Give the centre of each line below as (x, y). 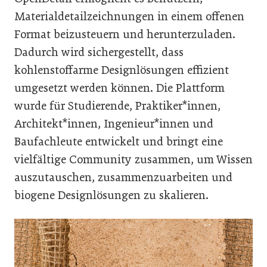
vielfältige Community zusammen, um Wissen (133, 160)
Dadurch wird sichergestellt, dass (99, 52)
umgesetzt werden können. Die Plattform (119, 88)
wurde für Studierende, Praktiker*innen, (117, 106)
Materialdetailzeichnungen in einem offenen (129, 17)
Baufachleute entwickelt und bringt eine (119, 142)
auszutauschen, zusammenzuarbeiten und (123, 178)
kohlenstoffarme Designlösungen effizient (122, 70)
